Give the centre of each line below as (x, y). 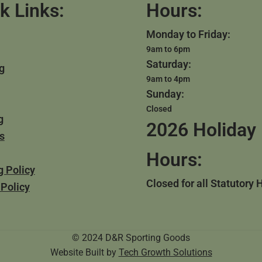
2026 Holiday (201, 130)
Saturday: (169, 64)
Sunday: (166, 94)
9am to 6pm (168, 49)
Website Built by (84, 253)
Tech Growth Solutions (165, 253)
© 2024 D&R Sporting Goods (131, 238)
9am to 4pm (168, 79)
